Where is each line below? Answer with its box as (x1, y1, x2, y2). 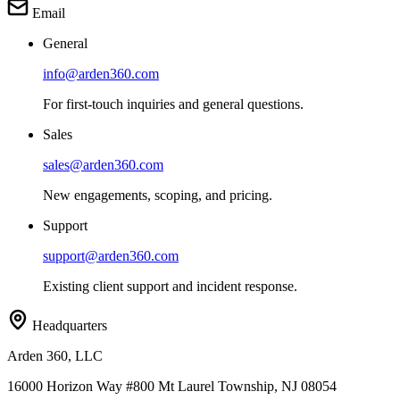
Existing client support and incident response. (43, 278, 297, 294)
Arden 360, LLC (7, 347, 103, 363)
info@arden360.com (43, 65, 159, 81)
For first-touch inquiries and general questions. (43, 96, 304, 112)
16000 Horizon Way (7, 378, 122, 394)
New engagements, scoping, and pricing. (43, 187, 272, 203)
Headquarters (29, 317, 107, 333)
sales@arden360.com (43, 156, 163, 172)
